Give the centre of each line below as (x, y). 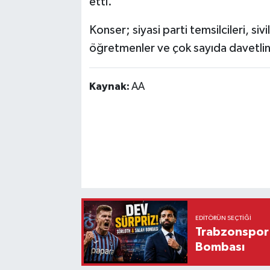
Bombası (220, 247)
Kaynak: (110, 87)
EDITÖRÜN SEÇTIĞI (224, 218)
